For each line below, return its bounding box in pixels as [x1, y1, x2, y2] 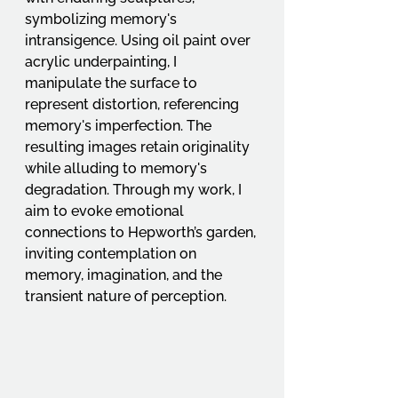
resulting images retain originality [25, 139, 253, 156]
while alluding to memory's [25, 160, 211, 178]
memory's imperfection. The [25, 117, 215, 135]
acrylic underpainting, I [25, 53, 180, 71]
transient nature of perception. [25, 288, 227, 306]
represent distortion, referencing [25, 96, 243, 114]
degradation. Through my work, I [25, 181, 245, 199]
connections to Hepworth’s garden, [25, 224, 259, 242]
